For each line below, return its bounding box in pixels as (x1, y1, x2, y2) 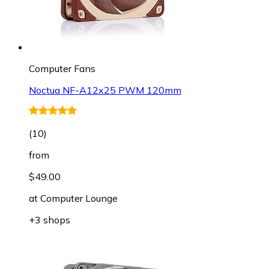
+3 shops (29, 213, 70, 226)
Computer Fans (29, 62, 95, 74)
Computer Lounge (40, 192, 118, 204)
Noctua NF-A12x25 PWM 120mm (29, 83, 181, 96)
